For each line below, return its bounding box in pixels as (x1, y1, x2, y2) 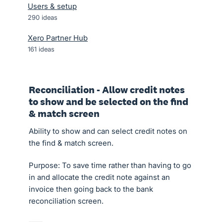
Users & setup (28, 1, 77, 11)
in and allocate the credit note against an (29, 172, 170, 182)
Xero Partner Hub (28, 33, 88, 43)
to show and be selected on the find (29, 95, 188, 108)
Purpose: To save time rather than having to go (29, 161, 191, 170)
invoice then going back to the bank (29, 184, 153, 194)
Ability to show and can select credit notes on (29, 126, 187, 136)
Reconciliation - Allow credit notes (29, 83, 185, 96)
